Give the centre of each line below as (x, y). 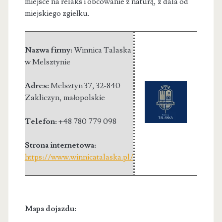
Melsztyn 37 (71, 85)
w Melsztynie (47, 62)
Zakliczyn (42, 97)
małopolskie (84, 97)
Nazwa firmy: (49, 50)
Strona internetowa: (60, 145)
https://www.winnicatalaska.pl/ (79, 157)
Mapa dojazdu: (50, 208)
